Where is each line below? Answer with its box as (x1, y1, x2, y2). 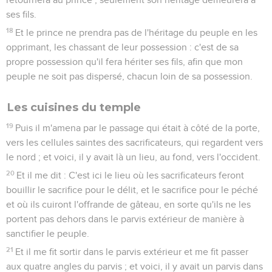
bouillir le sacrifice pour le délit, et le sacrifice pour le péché (6, 185, 258, 195)
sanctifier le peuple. (6, 228, 89, 239)
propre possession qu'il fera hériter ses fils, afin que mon (6, 56, 243, 67)
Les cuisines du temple (7, 100, 141, 114)
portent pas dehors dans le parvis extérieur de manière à (6, 214, 244, 224)
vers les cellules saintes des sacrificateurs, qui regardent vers (6, 137, 263, 148)
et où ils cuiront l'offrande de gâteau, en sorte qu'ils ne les (6, 199, 251, 209)
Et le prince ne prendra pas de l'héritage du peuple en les (15, 27, 258, 38)
